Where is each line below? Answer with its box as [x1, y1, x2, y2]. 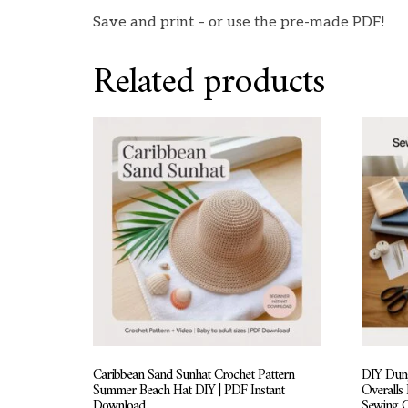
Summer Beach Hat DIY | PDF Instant [93, 378, 284, 404]
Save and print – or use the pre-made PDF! [93, 14, 385, 32]
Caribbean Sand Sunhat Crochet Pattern [93, 362, 294, 389]
